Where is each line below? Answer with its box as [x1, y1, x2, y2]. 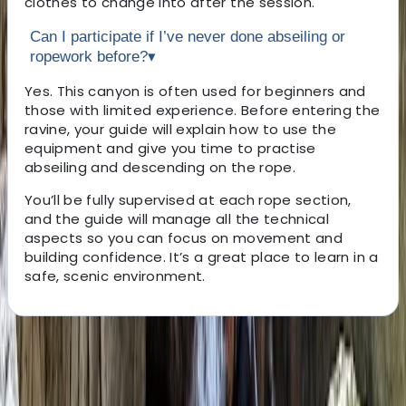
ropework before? [30, 47, 148, 65]
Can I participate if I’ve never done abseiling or [30, 27, 345, 45]
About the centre [7, 339, 131, 361]
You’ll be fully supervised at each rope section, [24, 189, 352, 209]
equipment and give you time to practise [24, 138, 316, 158]
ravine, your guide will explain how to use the [24, 119, 337, 139]
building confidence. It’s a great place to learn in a [24, 246, 379, 266]
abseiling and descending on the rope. [24, 157, 295, 177]
